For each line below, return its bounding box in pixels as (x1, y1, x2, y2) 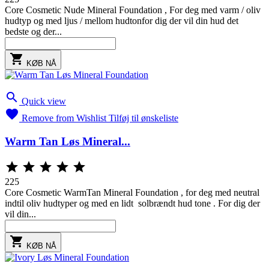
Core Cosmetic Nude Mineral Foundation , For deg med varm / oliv (5, 5, 261, 16)
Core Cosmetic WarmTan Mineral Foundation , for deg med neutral (5, 187, 259, 198)
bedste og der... (5, 26, 62, 37)
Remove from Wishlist (22, 113, 106, 124)
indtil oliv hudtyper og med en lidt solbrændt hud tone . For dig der (5, 198, 260, 208)
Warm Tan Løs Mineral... (5, 135, 130, 148)
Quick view (22, 96, 66, 107)
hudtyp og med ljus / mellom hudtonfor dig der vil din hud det (5, 16, 238, 26)
